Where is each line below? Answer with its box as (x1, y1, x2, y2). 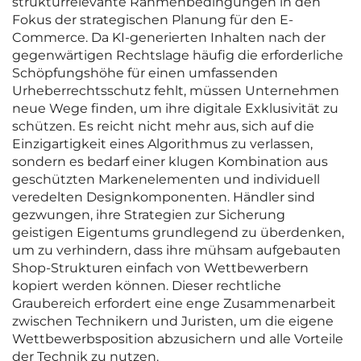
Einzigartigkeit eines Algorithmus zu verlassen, (12, 136, 313, 152)
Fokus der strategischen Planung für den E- (12, 12, 293, 28)
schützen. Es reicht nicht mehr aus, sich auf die (12, 118, 314, 135)
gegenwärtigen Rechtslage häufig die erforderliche (12, 48, 343, 64)
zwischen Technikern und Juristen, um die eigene (12, 313, 334, 330)
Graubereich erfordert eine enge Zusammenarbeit (12, 296, 336, 312)
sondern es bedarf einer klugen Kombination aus (12, 154, 328, 170)
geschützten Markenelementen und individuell (12, 172, 320, 188)
